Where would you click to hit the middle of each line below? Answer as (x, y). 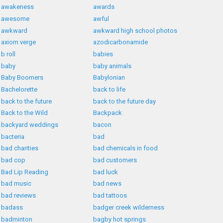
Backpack (108, 113)
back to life (110, 89)
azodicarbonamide (121, 42)
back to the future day (125, 101)
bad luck (106, 172)
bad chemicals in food (126, 148)
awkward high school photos (135, 30)
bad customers (115, 160)
